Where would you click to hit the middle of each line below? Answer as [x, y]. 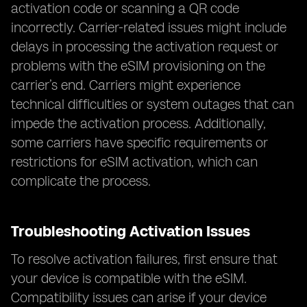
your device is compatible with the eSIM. [129, 278]
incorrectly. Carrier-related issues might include [149, 27]
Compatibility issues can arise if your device [139, 297]
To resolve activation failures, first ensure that [144, 259]
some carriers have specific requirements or [139, 143]
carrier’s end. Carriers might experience [126, 85]
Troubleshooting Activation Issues [131, 231]
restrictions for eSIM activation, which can [134, 162]
